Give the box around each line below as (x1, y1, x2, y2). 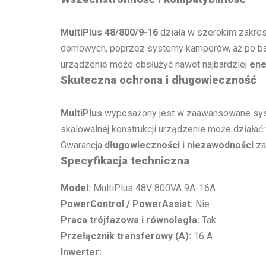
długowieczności (104, 139, 180, 151)
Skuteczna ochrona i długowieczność (61, 73, 256, 87)
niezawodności (187, 139, 254, 151)
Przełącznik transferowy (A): (61, 230, 191, 242)
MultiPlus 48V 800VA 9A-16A (91, 182, 216, 194)
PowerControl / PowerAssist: (61, 198, 193, 210)
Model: (61, 182, 91, 194)
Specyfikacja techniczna (61, 154, 189, 167)
